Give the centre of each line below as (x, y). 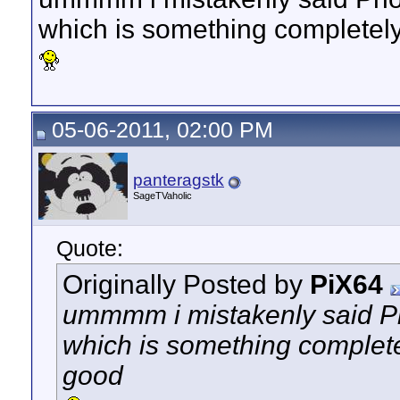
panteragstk (179, 180)
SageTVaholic (162, 196)
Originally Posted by (186, 284)
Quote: (90, 248)
